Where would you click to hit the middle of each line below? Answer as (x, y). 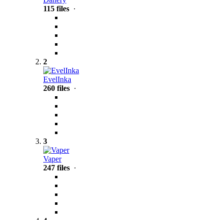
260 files (56, 88)
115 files (56, 8)
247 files (56, 167)
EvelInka (57, 79)
